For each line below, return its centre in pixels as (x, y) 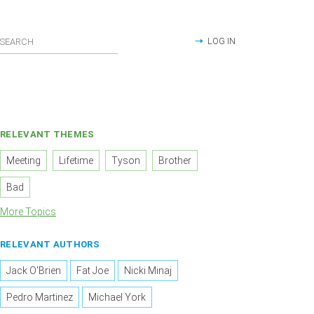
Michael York (117, 298)
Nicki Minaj (148, 271)
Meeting (23, 161)
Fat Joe (93, 271)
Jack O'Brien (34, 271)
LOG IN (221, 41)
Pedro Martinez (40, 298)
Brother (175, 161)
